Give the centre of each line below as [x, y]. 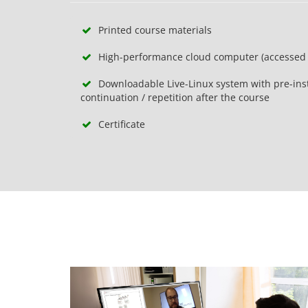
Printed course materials [152, 30]
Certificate [119, 124]
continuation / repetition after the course [175, 97]
